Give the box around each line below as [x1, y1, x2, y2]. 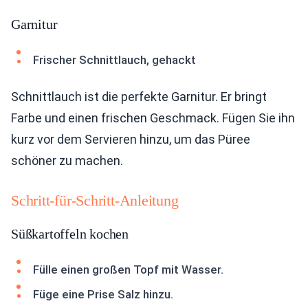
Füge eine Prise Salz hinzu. [33, 287, 173, 302]
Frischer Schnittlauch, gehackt [33, 53, 196, 67]
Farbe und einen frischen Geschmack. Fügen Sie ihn [11, 111, 295, 126]
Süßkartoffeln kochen [11, 226, 129, 242]
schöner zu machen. [11, 153, 123, 168]
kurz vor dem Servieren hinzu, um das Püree [11, 132, 250, 147]
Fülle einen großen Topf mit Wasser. [33, 263, 223, 277]
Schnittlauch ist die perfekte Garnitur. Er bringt [11, 89, 267, 104]
